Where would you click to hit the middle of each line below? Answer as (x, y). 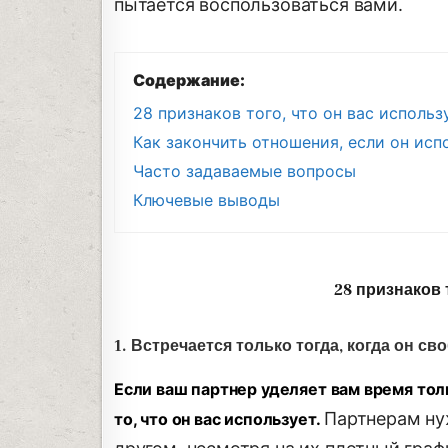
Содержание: (189, 80)
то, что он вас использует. (219, 419)
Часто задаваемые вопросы (244, 171)
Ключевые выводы (206, 200)
